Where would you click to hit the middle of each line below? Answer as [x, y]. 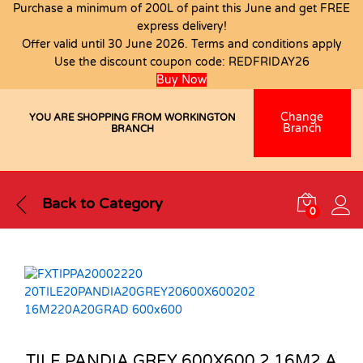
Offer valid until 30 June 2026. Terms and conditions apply [181, 44]
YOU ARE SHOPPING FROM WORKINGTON [133, 117]
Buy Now [181, 80]
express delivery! [181, 26]
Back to [68, 204]
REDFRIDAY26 [269, 62]
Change [302, 117]
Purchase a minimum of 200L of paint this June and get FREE [181, 9]
